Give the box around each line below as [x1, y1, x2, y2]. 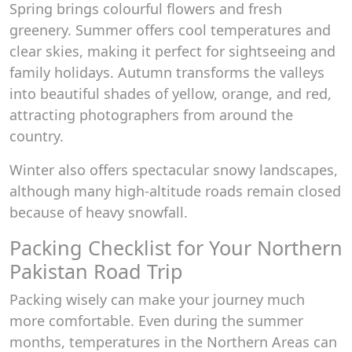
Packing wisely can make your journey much [9, 290, 305, 309]
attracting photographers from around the [9, 105, 293, 124]
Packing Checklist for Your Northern [9, 234, 343, 261]
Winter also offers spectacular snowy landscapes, [9, 160, 338, 179]
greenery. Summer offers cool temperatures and [9, 20, 331, 39]
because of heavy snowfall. [9, 203, 188, 222]
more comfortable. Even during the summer [9, 311, 303, 330]
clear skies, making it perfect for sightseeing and [9, 42, 335, 60]
